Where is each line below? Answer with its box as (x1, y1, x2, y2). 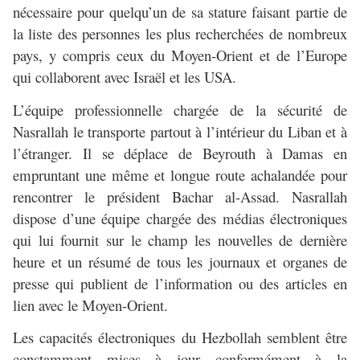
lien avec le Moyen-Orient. (13, 294, 168, 315)
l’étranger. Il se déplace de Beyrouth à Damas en (13, 142, 347, 163)
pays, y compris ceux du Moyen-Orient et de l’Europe (13, 45, 347, 66)
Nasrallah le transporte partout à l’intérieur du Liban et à (13, 121, 347, 141)
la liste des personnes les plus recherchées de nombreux (13, 23, 347, 44)
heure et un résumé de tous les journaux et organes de (13, 251, 347, 272)
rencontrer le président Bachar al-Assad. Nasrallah (13, 186, 347, 207)
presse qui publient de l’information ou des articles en (13, 272, 347, 293)
